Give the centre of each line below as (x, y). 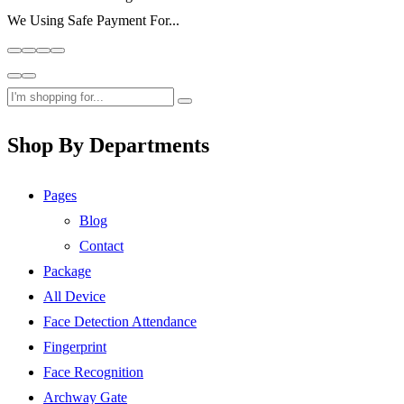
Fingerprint (75, 347)
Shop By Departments (108, 146)
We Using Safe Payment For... (93, 20)
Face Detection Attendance (120, 322)
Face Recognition (93, 372)
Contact (101, 246)
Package (67, 271)
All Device (74, 297)
